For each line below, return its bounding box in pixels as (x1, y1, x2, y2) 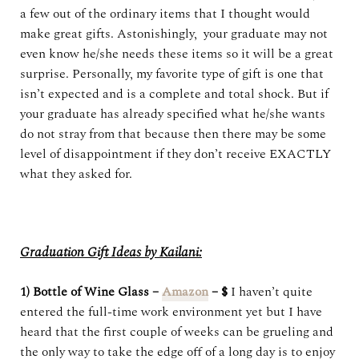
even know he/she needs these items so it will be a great (20, 44, 333, 63)
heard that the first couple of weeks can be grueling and (20, 322, 333, 341)
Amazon (162, 282, 208, 301)
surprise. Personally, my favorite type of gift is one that (20, 64, 324, 83)
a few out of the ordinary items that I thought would (20, 4, 310, 23)
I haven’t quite (231, 282, 313, 301)
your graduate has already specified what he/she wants (20, 104, 325, 123)
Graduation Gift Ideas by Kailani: (20, 243, 202, 263)
